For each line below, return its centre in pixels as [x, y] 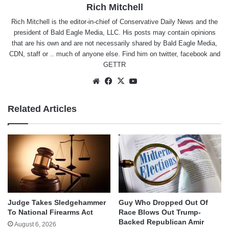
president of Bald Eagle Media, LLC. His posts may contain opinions [114, 33]
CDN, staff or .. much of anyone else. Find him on [84, 54]
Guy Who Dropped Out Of [163, 202]
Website [115, 81]
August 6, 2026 [35, 224]
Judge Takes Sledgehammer [57, 202]
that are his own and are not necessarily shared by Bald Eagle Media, [114, 43]
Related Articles [42, 109]
